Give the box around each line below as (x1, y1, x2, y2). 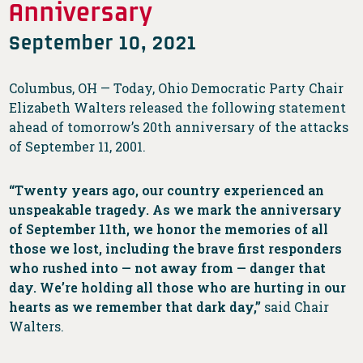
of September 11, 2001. (9, 137, 147, 155)
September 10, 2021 (9, 29, 198, 53)
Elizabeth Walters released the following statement (9, 98, 347, 116)
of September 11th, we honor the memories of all (9, 220, 329, 237)
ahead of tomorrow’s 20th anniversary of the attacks (9, 117, 349, 135)
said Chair (261, 297, 330, 315)
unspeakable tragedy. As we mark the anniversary (9, 200, 343, 218)
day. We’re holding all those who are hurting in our (9, 278, 347, 296)
